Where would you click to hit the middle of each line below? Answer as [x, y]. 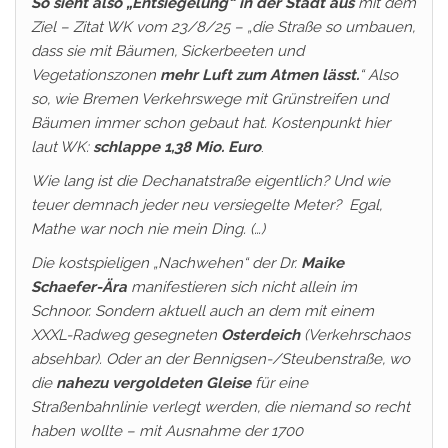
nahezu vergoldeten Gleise [153, 383]
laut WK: [62, 147]
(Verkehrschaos [355, 335]
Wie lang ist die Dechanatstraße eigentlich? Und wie [210, 181]
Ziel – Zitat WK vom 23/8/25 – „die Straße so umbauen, [223, 27]
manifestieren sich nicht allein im [242, 287]
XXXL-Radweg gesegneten [126, 335]
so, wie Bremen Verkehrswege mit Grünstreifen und [209, 99]
